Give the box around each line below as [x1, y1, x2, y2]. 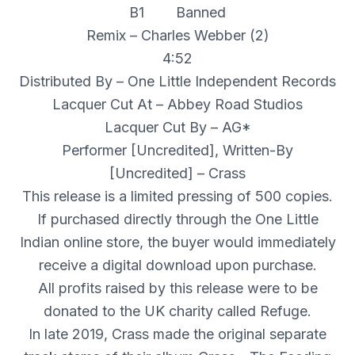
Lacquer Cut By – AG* [104, 119, 251, 136]
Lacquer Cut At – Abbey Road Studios [52, 96, 303, 113]
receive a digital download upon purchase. [38, 257, 317, 274]
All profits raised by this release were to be [37, 280, 318, 297]
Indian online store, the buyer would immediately [19, 234, 336, 251]
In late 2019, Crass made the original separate [29, 326, 326, 343]
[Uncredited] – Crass [109, 165, 246, 182]
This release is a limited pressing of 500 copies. [22, 188, 333, 205]
